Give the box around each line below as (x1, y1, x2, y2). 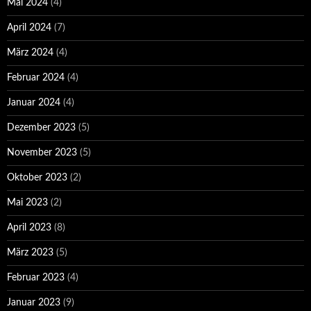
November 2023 (7, 148, 77, 158)
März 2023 (7, 248, 53, 258)
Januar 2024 (7, 98, 60, 108)
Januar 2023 (7, 298, 60, 308)
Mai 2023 (7, 198, 48, 208)
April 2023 (7, 223, 51, 233)
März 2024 (7, 48, 53, 58)
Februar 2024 (7, 73, 65, 83)
